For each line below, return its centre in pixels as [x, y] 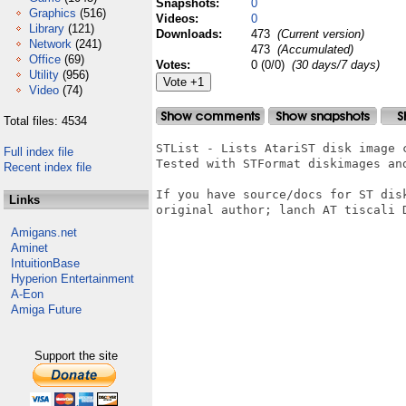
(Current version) [319, 34]
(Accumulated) [314, 49]
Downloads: [191, 34]
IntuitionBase [45, 263]
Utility [44, 75]
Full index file [39, 152]
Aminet [29, 248]
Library [47, 29]
